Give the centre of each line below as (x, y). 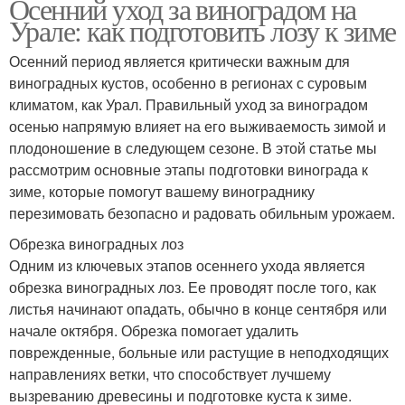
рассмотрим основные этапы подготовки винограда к (188, 170)
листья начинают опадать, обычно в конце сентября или (198, 309)
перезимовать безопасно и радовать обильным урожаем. (202, 213)
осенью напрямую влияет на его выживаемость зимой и (198, 126)
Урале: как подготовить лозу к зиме (202, 30)
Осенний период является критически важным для (179, 61)
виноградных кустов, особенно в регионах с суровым (188, 83)
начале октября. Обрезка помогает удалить (154, 330)
